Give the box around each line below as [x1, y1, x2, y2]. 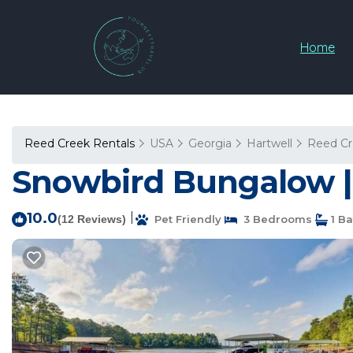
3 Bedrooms [237, 213, 312, 225]
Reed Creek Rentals [24, 136, 138, 150]
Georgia [188, 136, 232, 150]
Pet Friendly [148, 213, 221, 225]
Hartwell [247, 136, 292, 150]
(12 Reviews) [58, 213, 126, 225]
